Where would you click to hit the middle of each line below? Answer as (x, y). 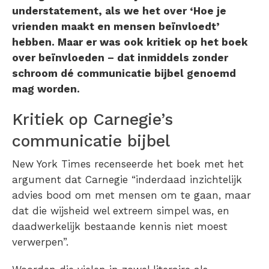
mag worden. (46, 89)
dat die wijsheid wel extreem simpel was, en (121, 211)
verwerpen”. (40, 242)
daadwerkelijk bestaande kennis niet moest (120, 227)
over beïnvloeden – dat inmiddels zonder (120, 58)
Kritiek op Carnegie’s (92, 120)
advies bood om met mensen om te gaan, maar (131, 195)
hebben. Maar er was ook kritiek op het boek (130, 42)
